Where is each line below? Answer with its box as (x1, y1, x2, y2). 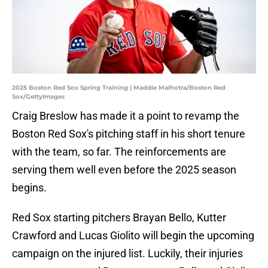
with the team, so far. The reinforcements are (12, 145, 226, 159)
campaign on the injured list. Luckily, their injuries (12, 247, 243, 260)
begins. (12, 181, 47, 194)
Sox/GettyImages (12, 93, 65, 101)
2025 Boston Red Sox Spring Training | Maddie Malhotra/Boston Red (12, 84, 226, 92)
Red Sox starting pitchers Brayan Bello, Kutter (12, 211, 226, 224)
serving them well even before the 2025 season (12, 163, 236, 176)
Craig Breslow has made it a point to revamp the (12, 109, 239, 123)
